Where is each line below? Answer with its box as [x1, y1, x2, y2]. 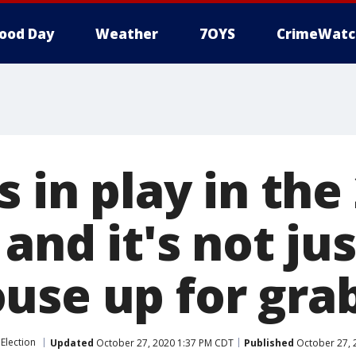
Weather [95, 25, 158, 43]
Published [244, 335, 294, 350]
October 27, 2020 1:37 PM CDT [94, 335, 234, 350]
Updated [50, 335, 94, 350]
